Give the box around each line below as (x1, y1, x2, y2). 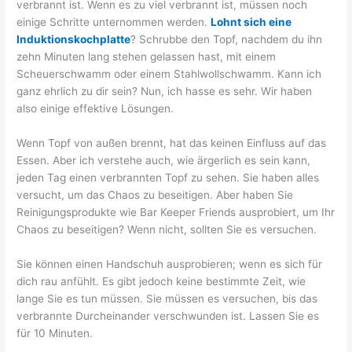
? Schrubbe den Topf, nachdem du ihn (130, 33, 323, 46)
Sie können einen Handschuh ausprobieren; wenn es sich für (16, 258, 323, 271)
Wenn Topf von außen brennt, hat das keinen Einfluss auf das (16, 137, 327, 150)
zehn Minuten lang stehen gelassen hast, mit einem (16, 50, 277, 64)
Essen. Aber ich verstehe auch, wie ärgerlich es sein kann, (16, 154, 311, 167)
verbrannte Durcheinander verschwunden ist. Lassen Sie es (16, 310, 320, 323)
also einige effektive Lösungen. (16, 102, 174, 115)
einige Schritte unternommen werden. (16, 16, 211, 29)
